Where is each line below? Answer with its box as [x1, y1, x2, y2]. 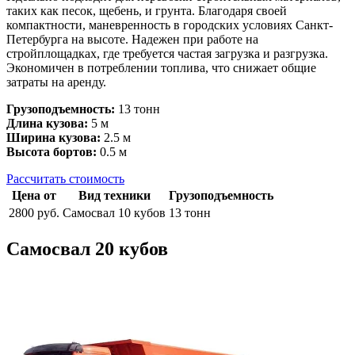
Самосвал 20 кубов [6, 238, 168, 259]
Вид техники [78, 188, 151, 202]
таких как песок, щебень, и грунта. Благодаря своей [6, 3, 287, 17]
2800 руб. [9, 205, 59, 219]
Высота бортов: [6, 144, 97, 158]
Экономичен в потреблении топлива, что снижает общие [6, 60, 316, 74]
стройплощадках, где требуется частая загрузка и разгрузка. [6, 46, 328, 60]
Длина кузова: [6, 116, 88, 130]
